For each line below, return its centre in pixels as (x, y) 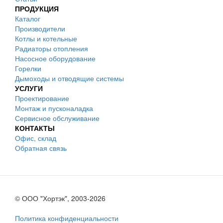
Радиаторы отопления (52, 48)
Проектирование (42, 98)
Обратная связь (41, 148)
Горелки (28, 68)
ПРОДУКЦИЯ (37, 8)
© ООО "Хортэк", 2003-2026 (60, 198)
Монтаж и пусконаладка (54, 108)
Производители (40, 28)
